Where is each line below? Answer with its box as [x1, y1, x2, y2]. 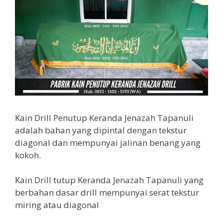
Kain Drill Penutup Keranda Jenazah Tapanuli [15, 111, 194, 123]
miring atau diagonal [15, 199, 99, 211]
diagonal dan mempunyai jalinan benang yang [15, 136, 201, 148]
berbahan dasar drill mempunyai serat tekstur [15, 187, 199, 198]
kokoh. [15, 149, 41, 161]
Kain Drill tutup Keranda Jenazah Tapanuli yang [15, 174, 204, 186]
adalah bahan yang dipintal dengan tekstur [15, 124, 187, 136]
